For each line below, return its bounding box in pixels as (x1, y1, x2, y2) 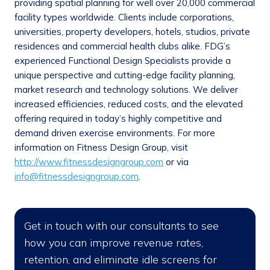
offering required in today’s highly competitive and (14, 113, 222, 125)
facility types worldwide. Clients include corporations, (14, 11, 234, 24)
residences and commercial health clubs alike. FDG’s (14, 40, 230, 52)
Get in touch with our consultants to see (24, 219, 219, 233)
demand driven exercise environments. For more (14, 127, 215, 139)
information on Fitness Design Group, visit (14, 142, 188, 154)
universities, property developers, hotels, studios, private (14, 26, 250, 38)
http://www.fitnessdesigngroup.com (14, 156, 163, 168)
